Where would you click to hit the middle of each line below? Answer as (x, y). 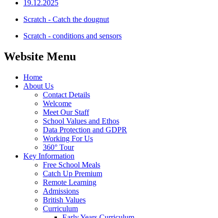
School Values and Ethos (81, 121)
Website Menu (40, 56)
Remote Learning (70, 182)
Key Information (49, 156)
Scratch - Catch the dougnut (66, 19)
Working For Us (68, 138)
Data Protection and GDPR (85, 129)
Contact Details (66, 94)
